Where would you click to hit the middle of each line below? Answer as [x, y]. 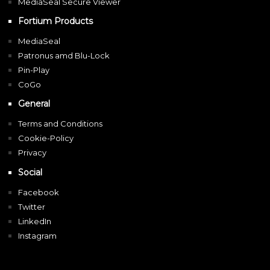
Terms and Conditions [60, 124]
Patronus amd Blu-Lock [64, 56]
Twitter [32, 206]
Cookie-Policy [46, 138]
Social [30, 172]
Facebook [39, 192]
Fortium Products [55, 21]
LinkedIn [35, 221]
